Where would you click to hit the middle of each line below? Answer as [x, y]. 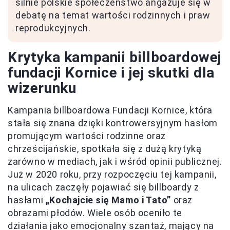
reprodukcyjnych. [53, 28]
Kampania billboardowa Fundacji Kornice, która [110, 110]
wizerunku [42, 88]
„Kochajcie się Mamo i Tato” [108, 200]
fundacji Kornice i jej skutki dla [111, 73]
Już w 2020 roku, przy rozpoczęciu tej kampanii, [112, 175]
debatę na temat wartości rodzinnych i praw [113, 15]
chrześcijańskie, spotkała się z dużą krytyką [105, 149]
